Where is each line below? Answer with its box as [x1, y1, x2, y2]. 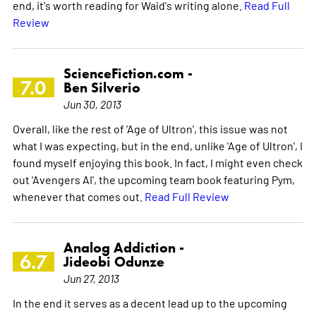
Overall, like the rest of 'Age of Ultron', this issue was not [12, 121, 288, 135]
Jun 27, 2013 [63, 270, 119, 285]
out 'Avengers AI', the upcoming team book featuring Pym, [12, 171, 295, 186]
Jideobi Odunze [63, 253, 164, 270]
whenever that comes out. [12, 188, 145, 203]
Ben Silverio [63, 78, 140, 96]
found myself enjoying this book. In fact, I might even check [12, 154, 303, 169]
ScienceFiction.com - [63, 64, 193, 82]
